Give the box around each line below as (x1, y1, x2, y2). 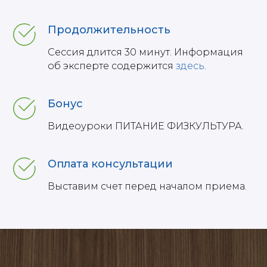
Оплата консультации (48, 157, 173, 170)
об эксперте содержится (48, 60, 176, 72)
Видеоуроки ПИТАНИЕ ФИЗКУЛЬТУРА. (48, 120, 244, 132)
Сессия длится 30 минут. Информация (48, 46, 243, 58)
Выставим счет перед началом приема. (48, 180, 247, 192)
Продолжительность (48, 23, 170, 36)
